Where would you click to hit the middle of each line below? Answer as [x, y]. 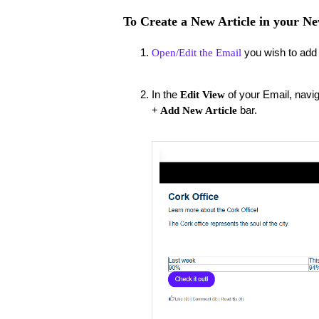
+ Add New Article [195, 110]
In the [166, 94]
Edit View [202, 94]
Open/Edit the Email [196, 52]
